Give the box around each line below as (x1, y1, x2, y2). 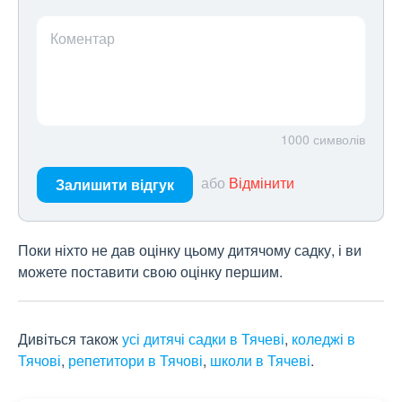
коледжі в (292, 328, 355, 350)
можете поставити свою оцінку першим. (18, 261, 283, 283)
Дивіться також (18, 328, 122, 350)
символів (313, 130, 365, 149)
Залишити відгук (56, 174, 174, 196)
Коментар (50, 28, 115, 49)
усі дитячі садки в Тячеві (122, 328, 284, 350)
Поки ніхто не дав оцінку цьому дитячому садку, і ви (18, 240, 362, 261)
